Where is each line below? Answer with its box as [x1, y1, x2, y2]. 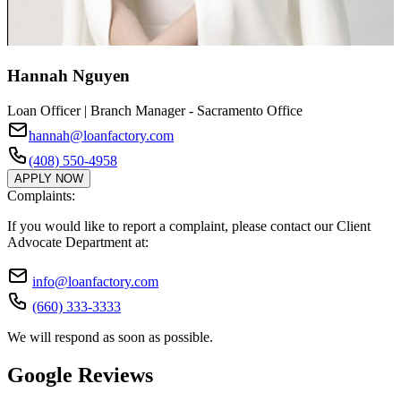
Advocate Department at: [7, 234, 149, 250]
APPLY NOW [14, 171, 83, 185]
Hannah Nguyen [7, 66, 130, 86]
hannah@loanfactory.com [29, 127, 174, 143]
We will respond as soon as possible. [7, 328, 213, 345]
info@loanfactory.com [32, 273, 158, 289]
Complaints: [7, 187, 75, 203]
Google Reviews [7, 363, 153, 387]
